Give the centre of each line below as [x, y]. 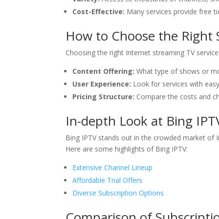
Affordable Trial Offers [108, 180]
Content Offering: [104, 71]
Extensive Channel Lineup [113, 167]
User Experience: [102, 84]
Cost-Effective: [99, 11]
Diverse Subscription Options [118, 193]
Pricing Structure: [104, 97]
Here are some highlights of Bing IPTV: [127, 149]
